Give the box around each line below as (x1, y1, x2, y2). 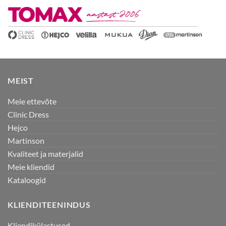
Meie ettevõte (8, 96, 56, 106)
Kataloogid (8, 175, 46, 185)
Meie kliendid (8, 161, 54, 172)
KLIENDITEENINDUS (8, 199, 91, 209)
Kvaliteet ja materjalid (8, 148, 83, 158)
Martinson (8, 135, 44, 145)
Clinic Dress (8, 109, 49, 119)
